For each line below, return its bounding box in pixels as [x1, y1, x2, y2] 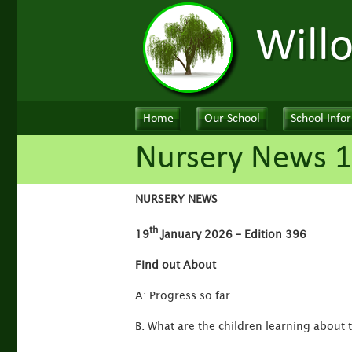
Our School [204, 112, 260, 125]
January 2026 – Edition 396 [158, 227, 306, 240]
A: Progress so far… [135, 288, 241, 302]
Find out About [135, 258, 216, 271]
